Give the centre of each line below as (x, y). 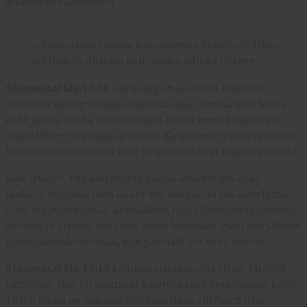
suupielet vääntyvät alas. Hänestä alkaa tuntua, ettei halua (146, 103)
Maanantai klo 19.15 (58, 269)
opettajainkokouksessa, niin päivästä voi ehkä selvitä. (136, 241)
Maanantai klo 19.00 (58, 88)
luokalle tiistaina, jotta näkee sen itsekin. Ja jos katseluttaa (147, 194)
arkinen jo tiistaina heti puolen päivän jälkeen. (146, 60)
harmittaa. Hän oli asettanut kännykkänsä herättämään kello (151, 284)
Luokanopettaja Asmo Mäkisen (186, 88)
